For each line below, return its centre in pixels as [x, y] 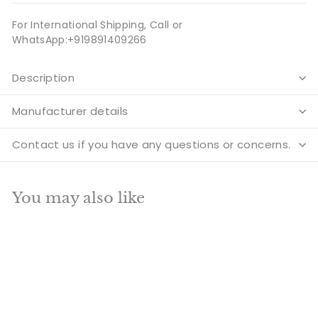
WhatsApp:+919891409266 [79, 39]
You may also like [78, 198]
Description [44, 77]
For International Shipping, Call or [98, 24]
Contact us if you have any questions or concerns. [152, 144]
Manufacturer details [70, 111]
